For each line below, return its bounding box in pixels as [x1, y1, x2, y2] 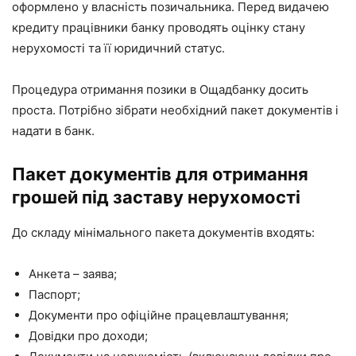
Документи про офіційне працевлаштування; [29, 308, 288, 323]
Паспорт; [29, 287, 80, 303]
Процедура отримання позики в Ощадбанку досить [12, 82, 308, 98]
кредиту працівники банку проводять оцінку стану [12, 20, 305, 36]
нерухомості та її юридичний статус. [12, 41, 225, 56]
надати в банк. [12, 123, 95, 139]
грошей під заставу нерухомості [12, 187, 300, 208]
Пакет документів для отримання [12, 164, 308, 185]
